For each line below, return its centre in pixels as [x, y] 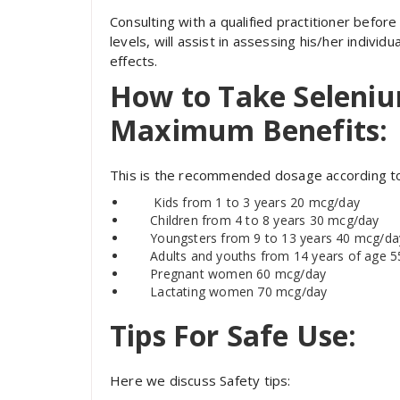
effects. [134, 61]
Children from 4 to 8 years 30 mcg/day [265, 220]
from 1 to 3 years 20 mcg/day [270, 202]
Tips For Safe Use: [233, 335]
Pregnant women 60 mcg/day [238, 274]
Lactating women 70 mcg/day [239, 292]
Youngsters [173, 238]
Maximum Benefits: [249, 130]
